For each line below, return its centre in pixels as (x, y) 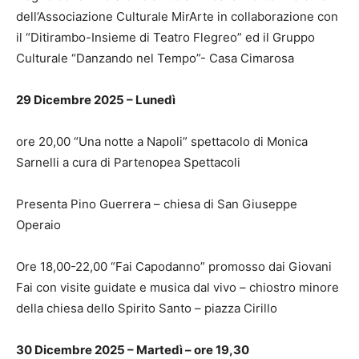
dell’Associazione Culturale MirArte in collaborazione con (177, 16)
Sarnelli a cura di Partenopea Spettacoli (128, 162)
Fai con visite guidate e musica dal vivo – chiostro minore (177, 287)
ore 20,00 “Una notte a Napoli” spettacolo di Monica (162, 141)
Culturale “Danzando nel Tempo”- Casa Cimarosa (155, 58)
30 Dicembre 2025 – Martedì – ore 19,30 (133, 349)
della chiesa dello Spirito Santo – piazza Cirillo (147, 308)
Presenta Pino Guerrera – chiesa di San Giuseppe (157, 204)
